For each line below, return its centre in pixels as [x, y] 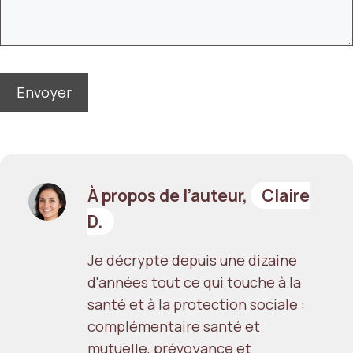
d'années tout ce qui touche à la [194, 282]
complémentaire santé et [174, 326]
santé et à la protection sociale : [196, 304]
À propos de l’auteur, [169, 195]
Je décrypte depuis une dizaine [192, 260]
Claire [286, 195]
